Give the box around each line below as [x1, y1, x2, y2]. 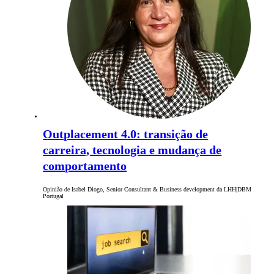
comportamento [43, 159, 127, 173]
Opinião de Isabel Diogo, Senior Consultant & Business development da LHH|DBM [43, 186, 252, 193]
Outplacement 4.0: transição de [43, 127, 209, 141]
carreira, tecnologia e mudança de [43, 143, 222, 157]
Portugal [43, 193, 64, 200]
